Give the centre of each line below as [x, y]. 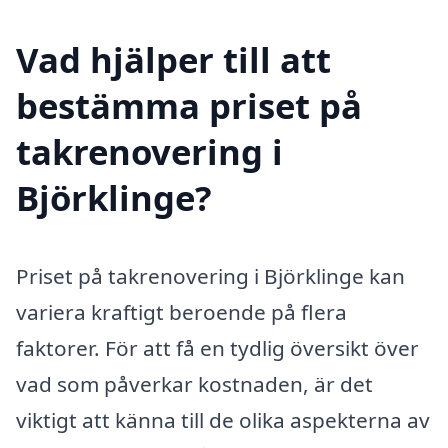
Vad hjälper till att [173, 60]
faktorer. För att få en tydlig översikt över [217, 348]
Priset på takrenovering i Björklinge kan [210, 276]
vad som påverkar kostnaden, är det [194, 384]
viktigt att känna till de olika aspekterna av [223, 420]
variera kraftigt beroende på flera [181, 312]
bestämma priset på [189, 106]
